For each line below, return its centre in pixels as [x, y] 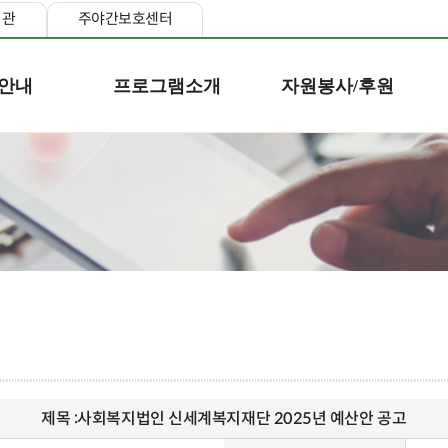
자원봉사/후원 [337, 86]
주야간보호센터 [125, 18]
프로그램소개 [167, 86]
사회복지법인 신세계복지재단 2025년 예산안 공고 [242, 418]
